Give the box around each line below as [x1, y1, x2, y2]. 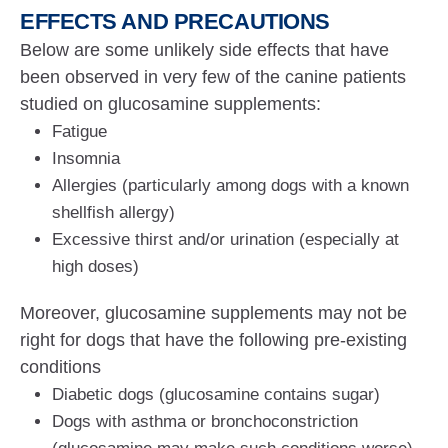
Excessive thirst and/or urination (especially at [52, 230, 399, 249]
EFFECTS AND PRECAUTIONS [20, 9, 330, 34]
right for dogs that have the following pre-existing [20, 330, 408, 350]
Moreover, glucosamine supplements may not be [20, 303, 408, 323]
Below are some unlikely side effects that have [20, 40, 390, 60]
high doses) [52, 257, 139, 276]
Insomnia [52, 149, 120, 168]
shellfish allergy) [52, 203, 175, 222]
